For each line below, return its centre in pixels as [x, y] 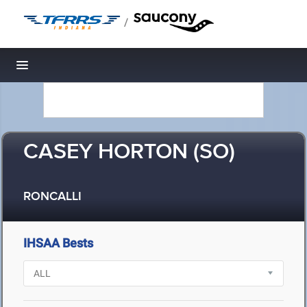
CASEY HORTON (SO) [129, 152]
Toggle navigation [69, 69]
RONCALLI [52, 197]
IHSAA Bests [58, 243]
